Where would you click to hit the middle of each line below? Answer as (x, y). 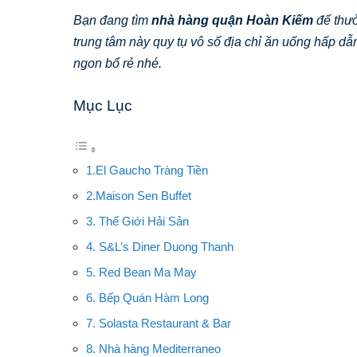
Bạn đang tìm (112, 20)
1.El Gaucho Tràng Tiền (147, 170)
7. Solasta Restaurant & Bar (159, 323)
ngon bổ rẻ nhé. (119, 63)
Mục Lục (103, 105)
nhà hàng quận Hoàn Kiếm (232, 20)
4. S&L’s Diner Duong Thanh (160, 246)
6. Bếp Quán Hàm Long (147, 297)
